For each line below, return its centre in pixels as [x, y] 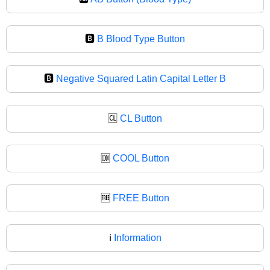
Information [137, 237]
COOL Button [141, 158]
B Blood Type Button [141, 39]
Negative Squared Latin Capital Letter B [141, 78]
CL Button [141, 118]
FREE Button [141, 198]
